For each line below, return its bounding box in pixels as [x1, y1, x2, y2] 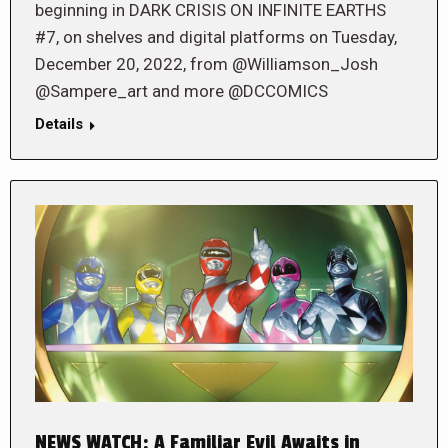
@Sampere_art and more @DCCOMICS [35, 81, 328, 102]
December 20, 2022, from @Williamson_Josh [35, 54, 378, 75]
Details [35, 115, 83, 134]
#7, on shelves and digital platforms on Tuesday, [35, 27, 397, 48]
